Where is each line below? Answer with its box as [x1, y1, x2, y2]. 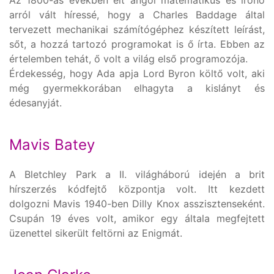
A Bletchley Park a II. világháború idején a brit [9, 168, 265, 180]
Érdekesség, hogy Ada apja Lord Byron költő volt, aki [9, 67, 265, 80]
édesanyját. [9, 96, 62, 109]
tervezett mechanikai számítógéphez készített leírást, [9, 23, 265, 35]
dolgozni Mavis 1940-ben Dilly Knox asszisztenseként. [9, 197, 265, 210]
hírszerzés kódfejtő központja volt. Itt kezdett [9, 182, 265, 195]
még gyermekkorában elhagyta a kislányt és [9, 81, 265, 94]
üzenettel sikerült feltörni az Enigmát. [9, 226, 182, 239]
